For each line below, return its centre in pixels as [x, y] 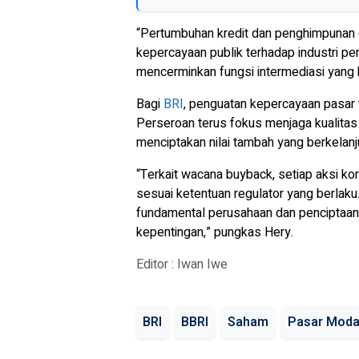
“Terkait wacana [179, 175]
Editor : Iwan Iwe [182, 264]
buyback [248, 175]
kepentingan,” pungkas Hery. [215, 232]
